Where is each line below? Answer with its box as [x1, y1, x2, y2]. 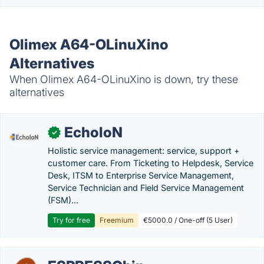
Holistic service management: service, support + [48, 146, 240, 156]
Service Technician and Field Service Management [48, 183, 244, 193]
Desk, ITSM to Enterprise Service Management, [48, 170, 234, 180]
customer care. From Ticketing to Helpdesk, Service [48, 158, 253, 168]
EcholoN [64, 124, 123, 141]
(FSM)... [48, 195, 78, 205]
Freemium [100, 216, 134, 225]
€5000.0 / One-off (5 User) [143, 216, 233, 225]
